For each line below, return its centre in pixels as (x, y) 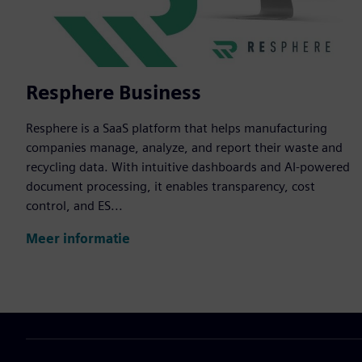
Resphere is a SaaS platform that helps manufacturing (177, 128)
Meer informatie (78, 238)
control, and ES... (74, 206)
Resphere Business (114, 93)
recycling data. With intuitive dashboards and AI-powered (188, 167)
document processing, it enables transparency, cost (170, 187)
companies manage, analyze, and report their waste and (184, 148)
